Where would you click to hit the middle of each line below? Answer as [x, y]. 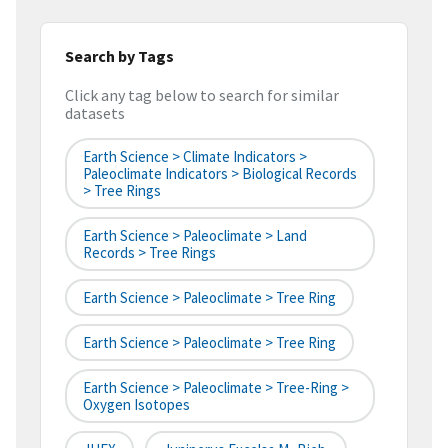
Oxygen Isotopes [136, 405]
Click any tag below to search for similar [202, 95]
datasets [95, 113]
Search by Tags [119, 55]
